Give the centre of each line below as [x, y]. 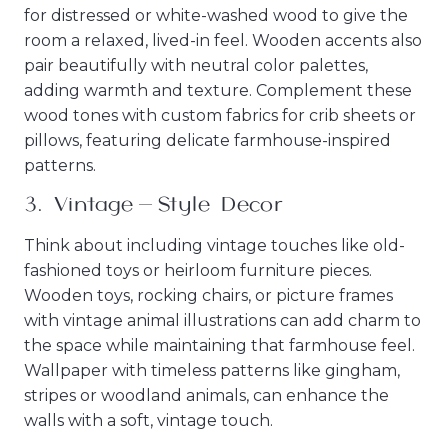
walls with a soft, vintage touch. [148, 420]
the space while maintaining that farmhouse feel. [219, 345]
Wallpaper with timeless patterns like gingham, [212, 370]
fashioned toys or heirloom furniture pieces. [198, 270]
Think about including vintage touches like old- [214, 245]
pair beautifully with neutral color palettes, [196, 66]
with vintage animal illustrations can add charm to [222, 320]
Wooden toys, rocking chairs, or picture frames [208, 295]
